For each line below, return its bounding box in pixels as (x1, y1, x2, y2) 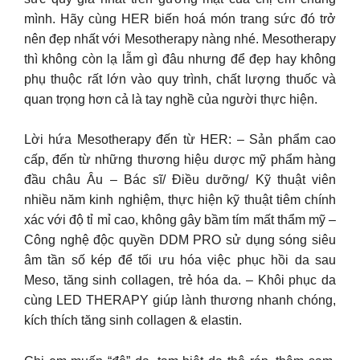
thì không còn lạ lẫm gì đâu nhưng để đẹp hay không (24, 51, 336, 66)
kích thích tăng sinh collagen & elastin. (24, 313, 242, 327)
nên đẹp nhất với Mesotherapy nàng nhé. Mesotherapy (24, 31, 336, 46)
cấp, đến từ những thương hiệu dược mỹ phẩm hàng (24, 153, 336, 166)
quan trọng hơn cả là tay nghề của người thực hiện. (24, 92, 317, 106)
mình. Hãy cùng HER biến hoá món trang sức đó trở (24, 11, 336, 26)
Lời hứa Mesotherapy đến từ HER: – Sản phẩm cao (24, 133, 336, 146)
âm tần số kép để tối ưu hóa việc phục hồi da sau (24, 253, 336, 267)
